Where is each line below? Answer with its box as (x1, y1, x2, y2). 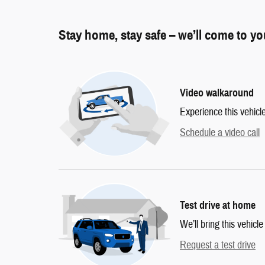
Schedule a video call (180, 125, 260, 140)
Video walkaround (180, 86, 254, 99)
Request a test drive (180, 238, 256, 252)
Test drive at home (180, 198, 256, 212)
